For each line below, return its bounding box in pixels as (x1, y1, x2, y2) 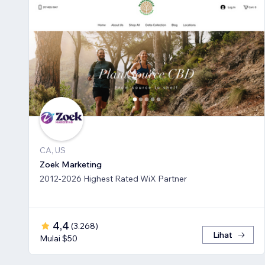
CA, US (40, 145, 66, 156)
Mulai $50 (40, 233, 77, 244)
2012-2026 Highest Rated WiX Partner (40, 173, 187, 185)
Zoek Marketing (40, 159, 102, 170)
